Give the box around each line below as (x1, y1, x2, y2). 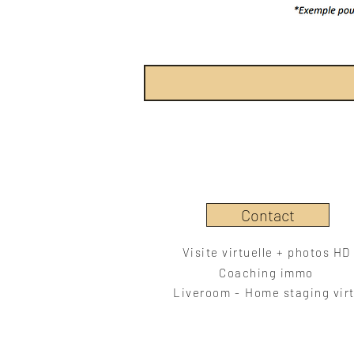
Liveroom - (173, 284, 240, 299)
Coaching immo (219, 265, 314, 280)
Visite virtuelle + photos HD (182, 244, 351, 259)
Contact (241, 205, 295, 224)
